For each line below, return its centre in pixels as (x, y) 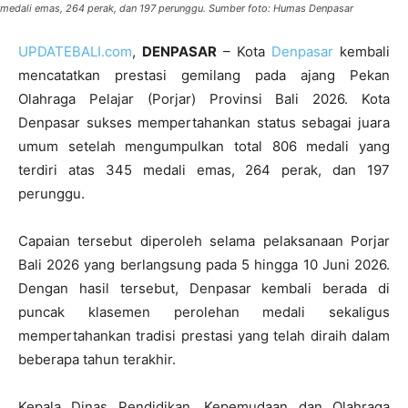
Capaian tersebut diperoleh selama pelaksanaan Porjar (204, 241)
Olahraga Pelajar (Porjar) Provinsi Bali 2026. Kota (204, 99)
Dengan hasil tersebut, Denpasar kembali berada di (204, 289)
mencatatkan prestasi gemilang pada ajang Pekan (204, 76)
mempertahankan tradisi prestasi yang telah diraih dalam (204, 336)
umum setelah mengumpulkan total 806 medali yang (204, 147)
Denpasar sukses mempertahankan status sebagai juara (204, 123)
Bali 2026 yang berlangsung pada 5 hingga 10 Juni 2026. (204, 265)
